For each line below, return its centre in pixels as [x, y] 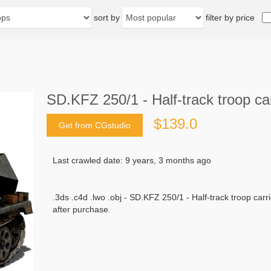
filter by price [230, 18]
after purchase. [82, 209]
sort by [107, 18]
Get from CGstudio [95, 125]
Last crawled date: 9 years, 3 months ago [132, 160]
